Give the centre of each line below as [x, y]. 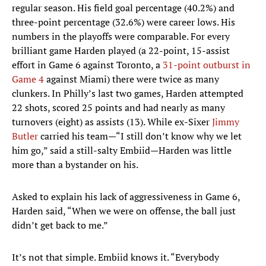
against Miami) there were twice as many [132, 79]
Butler [25, 136]
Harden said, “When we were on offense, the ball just [124, 211]
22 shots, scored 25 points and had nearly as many [118, 108]
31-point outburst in [207, 65]
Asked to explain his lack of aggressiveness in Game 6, [126, 197]
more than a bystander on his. [75, 165]
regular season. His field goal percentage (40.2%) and [123, 8]
